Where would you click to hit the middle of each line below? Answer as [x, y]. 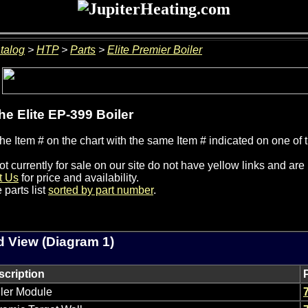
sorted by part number [101, 190]
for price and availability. [79, 178]
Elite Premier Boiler [155, 50]
